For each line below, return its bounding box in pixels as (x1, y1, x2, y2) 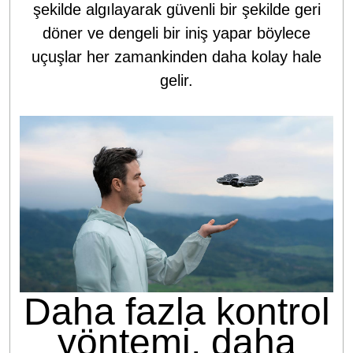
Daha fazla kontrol (23, 291, 330, 333)
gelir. (160, 72, 193, 90)
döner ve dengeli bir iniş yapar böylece (43, 24, 310, 43)
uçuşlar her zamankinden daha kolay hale (32, 48, 321, 66)
